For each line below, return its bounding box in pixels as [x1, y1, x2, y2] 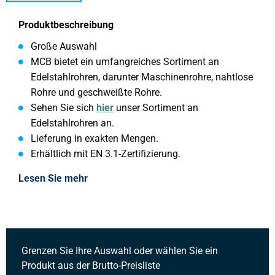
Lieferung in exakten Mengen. [31, 132, 158, 144]
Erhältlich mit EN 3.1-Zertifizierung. [31, 147, 180, 160]
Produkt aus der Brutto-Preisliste [21, 260, 160, 272]
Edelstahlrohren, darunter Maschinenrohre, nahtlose [31, 71, 253, 83]
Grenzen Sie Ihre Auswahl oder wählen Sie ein [21, 245, 218, 257]
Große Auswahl [31, 40, 97, 52]
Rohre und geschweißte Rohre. [31, 86, 162, 98]
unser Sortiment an [114, 101, 198, 114]
